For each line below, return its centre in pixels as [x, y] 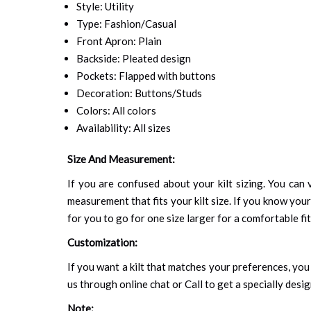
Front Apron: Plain [119, 41]
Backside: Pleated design [133, 58]
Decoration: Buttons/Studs [139, 93]
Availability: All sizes [123, 127]
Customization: [102, 242]
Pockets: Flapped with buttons [146, 75]
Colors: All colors [116, 110]
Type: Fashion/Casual [126, 23]
